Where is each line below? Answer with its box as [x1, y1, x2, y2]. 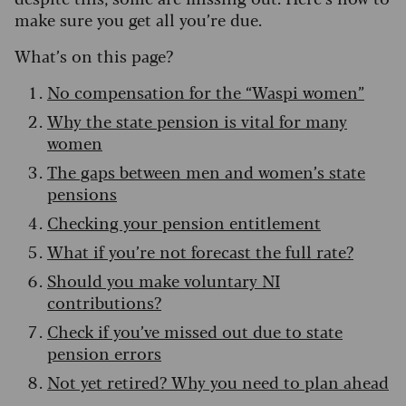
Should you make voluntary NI [47, 268, 280, 293]
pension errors [47, 341, 161, 365]
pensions [47, 181, 117, 206]
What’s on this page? [14, 43, 178, 68]
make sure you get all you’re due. [14, 7, 266, 32]
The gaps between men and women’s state [47, 159, 365, 184]
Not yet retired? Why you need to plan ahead [47, 370, 389, 394]
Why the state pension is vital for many [47, 109, 347, 133]
